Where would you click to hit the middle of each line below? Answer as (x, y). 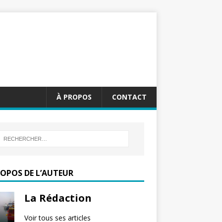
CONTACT (129, 97)
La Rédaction (58, 198)
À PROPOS (74, 97)
